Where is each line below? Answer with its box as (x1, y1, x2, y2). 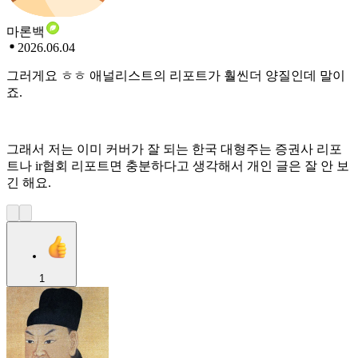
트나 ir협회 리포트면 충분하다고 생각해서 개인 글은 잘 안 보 (6, 158, 349, 173)
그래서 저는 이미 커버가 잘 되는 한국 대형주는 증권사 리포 (6, 141, 342, 156)
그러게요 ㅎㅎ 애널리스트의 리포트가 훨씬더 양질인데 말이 (6, 68, 345, 82)
